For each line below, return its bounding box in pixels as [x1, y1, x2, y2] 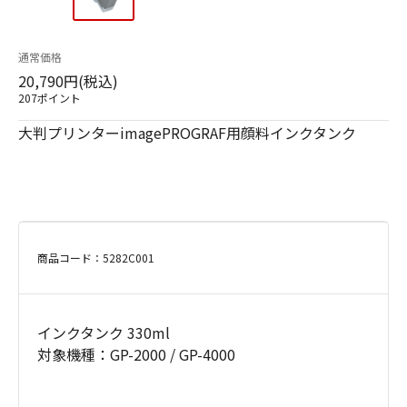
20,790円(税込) [18, 70, 118, 93]
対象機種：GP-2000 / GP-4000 [37, 343, 235, 366]
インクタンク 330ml [37, 322, 170, 344]
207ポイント [18, 90, 81, 106]
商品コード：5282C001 [37, 250, 154, 266]
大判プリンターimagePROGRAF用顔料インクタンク [18, 122, 356, 144]
